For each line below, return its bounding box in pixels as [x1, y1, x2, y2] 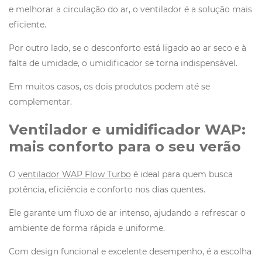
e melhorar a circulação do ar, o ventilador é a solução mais [9, 4, 252, 15]
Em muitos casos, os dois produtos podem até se [9, 81, 210, 92]
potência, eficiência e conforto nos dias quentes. [9, 184, 205, 195]
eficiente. [9, 19, 46, 30]
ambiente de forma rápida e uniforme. [9, 223, 165, 234]
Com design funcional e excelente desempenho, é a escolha [9, 246, 251, 257]
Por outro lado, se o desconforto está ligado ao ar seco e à [9, 43, 246, 54]
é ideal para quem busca [131, 169, 233, 180]
